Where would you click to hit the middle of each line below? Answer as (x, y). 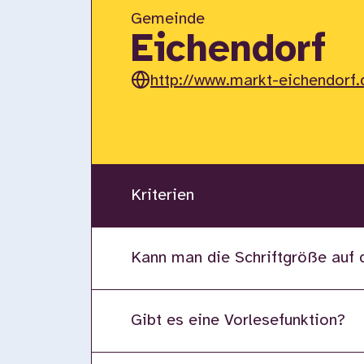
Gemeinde (168, 19)
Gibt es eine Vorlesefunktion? (238, 321)
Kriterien (162, 195)
